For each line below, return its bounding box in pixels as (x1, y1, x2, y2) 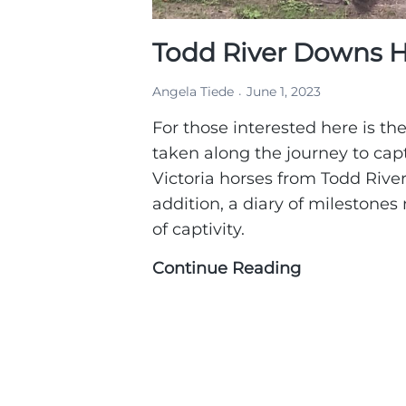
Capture (301, 360, 367, 381)
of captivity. (152, 219, 245, 240)
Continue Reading (152, 258, 301, 279)
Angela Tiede (152, 83, 234, 101)
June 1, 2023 (246, 83, 321, 101)
